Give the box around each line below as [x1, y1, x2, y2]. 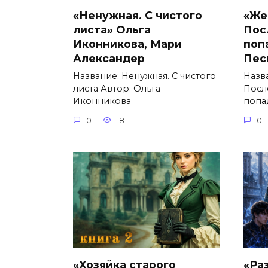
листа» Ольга [73, 23, 151, 36]
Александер [73, 52, 145, 65]
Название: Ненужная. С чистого [73, 71, 216, 82]
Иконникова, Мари [73, 38, 182, 51]
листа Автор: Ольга [73, 83, 160, 95]
